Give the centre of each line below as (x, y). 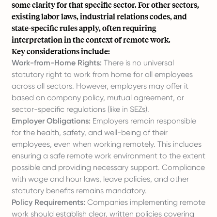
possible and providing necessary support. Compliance (108, 167)
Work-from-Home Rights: (57, 63)
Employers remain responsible (143, 121)
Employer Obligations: (51, 121)
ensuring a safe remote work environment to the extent (108, 156)
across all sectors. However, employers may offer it (100, 86)
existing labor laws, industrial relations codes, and (99, 16)
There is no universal (138, 63)
